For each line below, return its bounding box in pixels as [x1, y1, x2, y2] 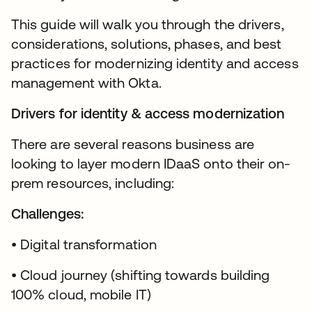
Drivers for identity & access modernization [11, 105, 285, 122]
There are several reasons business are [11, 136, 255, 153]
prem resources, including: [11, 175, 175, 192]
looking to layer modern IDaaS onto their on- [11, 155, 291, 172]
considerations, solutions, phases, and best [11, 36, 282, 52]
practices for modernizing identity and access [11, 55, 299, 72]
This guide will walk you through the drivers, [11, 16, 284, 33]
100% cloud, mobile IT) [11, 286, 151, 303]
